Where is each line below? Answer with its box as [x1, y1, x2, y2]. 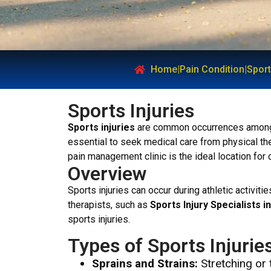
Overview [68, 162, 146, 186]
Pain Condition [180, 64, 245, 76]
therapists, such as [68, 199, 150, 211]
